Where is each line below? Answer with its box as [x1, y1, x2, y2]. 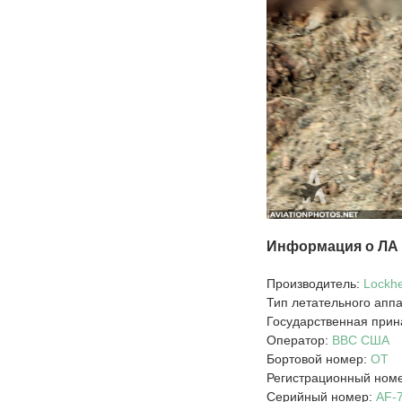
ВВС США [332, 333, 389, 348]
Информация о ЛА [267, 239, 398, 255]
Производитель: [267, 276, 363, 292]
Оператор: [267, 333, 332, 348]
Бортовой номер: [267, 352, 371, 367]
